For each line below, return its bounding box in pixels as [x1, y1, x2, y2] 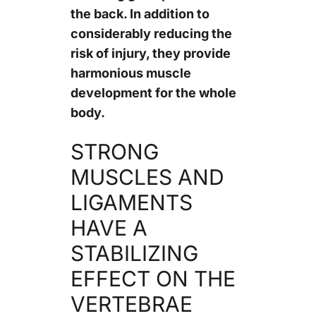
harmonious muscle [70, 65, 191, 80]
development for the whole [70, 85, 236, 100]
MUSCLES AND [70, 164, 224, 190]
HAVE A [70, 214, 147, 241]
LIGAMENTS [70, 189, 193, 215]
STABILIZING [70, 240, 198, 266]
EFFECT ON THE [70, 265, 236, 291]
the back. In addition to [70, 6, 209, 21]
